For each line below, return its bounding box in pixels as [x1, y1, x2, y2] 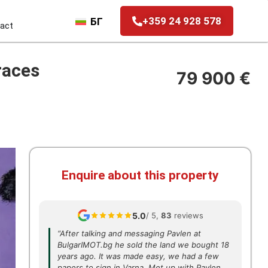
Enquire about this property [62, 168, 219, 182]
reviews [172, 210, 203, 220]
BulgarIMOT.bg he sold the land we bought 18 [57, 240, 229, 249]
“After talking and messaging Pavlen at [57, 229, 201, 238]
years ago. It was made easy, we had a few [57, 251, 219, 261]
